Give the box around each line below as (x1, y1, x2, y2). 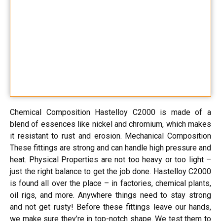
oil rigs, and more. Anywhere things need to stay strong (10, 190, 211, 200)
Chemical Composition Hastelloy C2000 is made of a (10, 108, 211, 117)
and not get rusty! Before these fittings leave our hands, (10, 202, 211, 212)
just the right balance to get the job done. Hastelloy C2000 (10, 167, 211, 177)
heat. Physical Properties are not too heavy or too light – (10, 155, 211, 165)
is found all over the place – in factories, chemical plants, (10, 179, 211, 188)
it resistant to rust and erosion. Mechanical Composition (10, 131, 211, 141)
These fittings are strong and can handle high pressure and (10, 143, 211, 153)
